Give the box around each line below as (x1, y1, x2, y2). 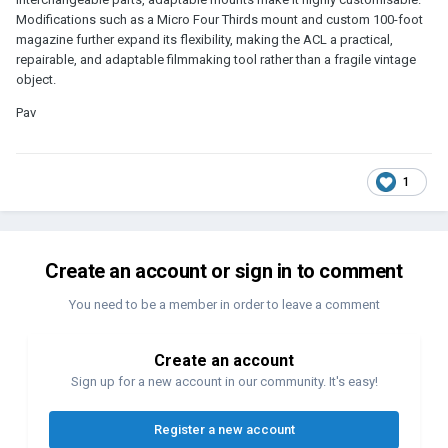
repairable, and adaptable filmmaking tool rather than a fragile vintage (16, 51, 416, 67)
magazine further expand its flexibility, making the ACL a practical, (16, 31, 393, 47)
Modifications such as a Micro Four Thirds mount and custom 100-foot (16, 11, 423, 27)
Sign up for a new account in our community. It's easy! (70, 373, 378, 389)
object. (16, 71, 56, 87)
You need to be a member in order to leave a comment (68, 296, 380, 312)
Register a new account (153, 421, 295, 437)
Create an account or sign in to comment (45, 258, 403, 283)
